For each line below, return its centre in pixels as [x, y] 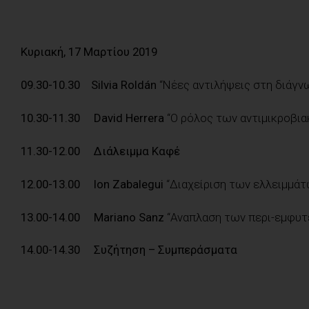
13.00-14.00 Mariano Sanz [92, 217]
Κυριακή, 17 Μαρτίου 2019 [89, 52]
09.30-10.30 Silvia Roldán [90, 85]
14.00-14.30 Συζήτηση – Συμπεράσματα [129, 250]
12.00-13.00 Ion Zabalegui [93, 184]
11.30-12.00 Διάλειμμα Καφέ [100, 151]
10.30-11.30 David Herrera [94, 118]
